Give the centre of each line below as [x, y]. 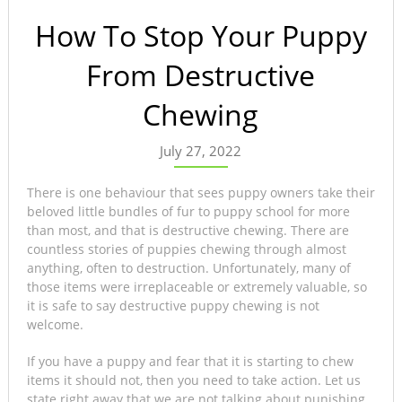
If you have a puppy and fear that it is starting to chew [190, 362]
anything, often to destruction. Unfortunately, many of [188, 268]
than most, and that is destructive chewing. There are [188, 231]
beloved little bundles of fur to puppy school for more [188, 212]
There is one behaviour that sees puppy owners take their [201, 193]
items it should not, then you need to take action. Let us [193, 380]
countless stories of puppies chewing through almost [186, 249]
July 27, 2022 [201, 151]
